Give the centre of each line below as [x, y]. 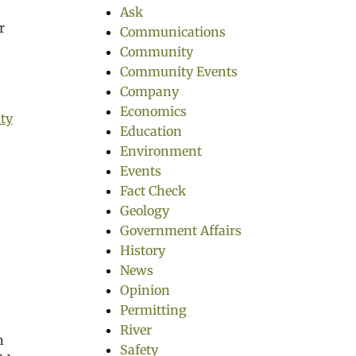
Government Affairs [181, 230]
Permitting [153, 310]
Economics [153, 111]
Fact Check [153, 191]
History [143, 250]
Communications [173, 32]
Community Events [179, 72]
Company [149, 91]
